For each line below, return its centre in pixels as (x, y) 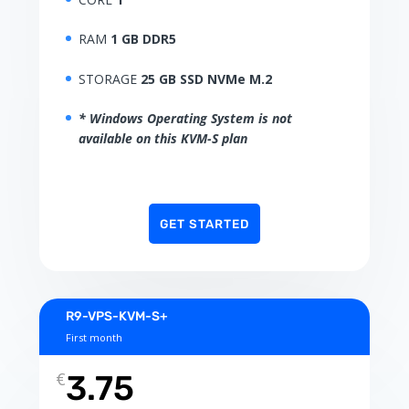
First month (94, 338)
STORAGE (109, 79)
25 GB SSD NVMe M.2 (206, 79)
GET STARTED (204, 224)
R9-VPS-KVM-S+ (116, 317)
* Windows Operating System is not (185, 119)
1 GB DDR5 (143, 39)
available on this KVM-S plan (163, 139)
